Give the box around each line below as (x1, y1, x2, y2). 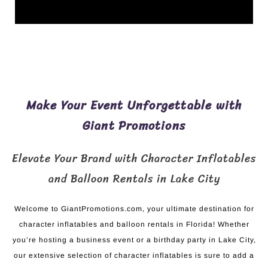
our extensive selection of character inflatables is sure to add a (14, 251, 254, 260)
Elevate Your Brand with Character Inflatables (12, 148, 256, 168)
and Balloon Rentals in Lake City (48, 169, 220, 188)
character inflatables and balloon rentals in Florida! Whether (19, 220, 249, 229)
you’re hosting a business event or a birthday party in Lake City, (12, 235, 256, 244)
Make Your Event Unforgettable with (26, 95, 242, 116)
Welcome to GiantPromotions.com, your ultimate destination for (14, 204, 254, 213)
